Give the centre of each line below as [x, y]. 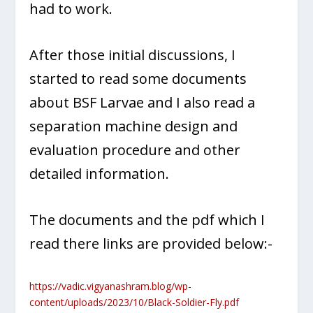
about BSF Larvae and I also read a [143, 102]
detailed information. [100, 173]
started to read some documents [138, 78]
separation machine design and [134, 126]
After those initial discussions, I [133, 54]
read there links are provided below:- [151, 243]
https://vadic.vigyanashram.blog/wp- [111, 286]
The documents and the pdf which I [147, 219]
